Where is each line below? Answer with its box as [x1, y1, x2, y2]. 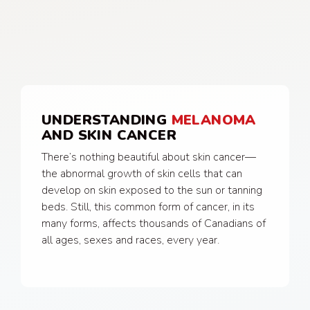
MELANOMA [171, 111, 256, 130]
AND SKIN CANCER [42, 126, 176, 145]
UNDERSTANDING [42, 111, 172, 130]
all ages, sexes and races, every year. [42, 232, 219, 248]
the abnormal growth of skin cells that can [42, 166, 242, 182]
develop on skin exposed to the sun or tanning [42, 183, 262, 199]
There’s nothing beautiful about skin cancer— [42, 149, 256, 165]
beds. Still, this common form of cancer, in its [42, 199, 255, 215]
